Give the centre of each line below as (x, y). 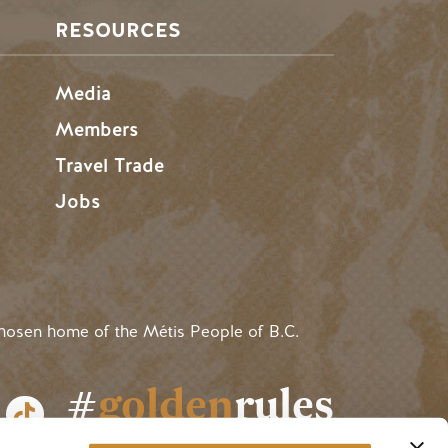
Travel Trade (109, 165)
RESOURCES (118, 30)
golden (165, 405)
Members (97, 129)
